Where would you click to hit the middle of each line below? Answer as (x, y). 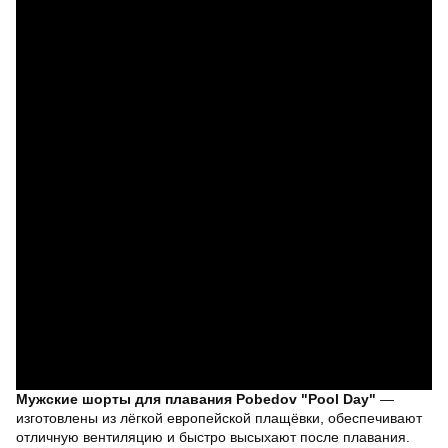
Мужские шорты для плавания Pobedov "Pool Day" (196, 398)
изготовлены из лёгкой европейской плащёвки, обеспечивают (219, 417)
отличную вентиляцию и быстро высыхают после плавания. (213, 436)
